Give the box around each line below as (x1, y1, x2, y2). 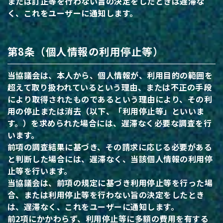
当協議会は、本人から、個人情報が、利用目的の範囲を (7, 69, 213, 82)
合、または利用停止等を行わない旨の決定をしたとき (7, 189, 205, 201)
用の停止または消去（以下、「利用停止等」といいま (7, 105, 205, 117)
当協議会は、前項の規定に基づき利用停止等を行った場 (7, 177, 213, 189)
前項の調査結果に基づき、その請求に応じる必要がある (7, 141, 212, 153)
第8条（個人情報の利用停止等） (7, 44, 164, 59)
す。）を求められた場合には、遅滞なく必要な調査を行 (7, 117, 212, 129)
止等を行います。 (7, 165, 72, 177)
